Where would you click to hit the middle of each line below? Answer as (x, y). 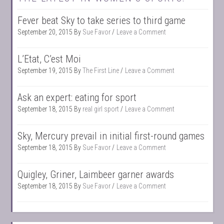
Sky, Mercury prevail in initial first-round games (111, 136)
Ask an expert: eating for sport (77, 97)
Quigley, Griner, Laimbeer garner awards (96, 174)
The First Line (101, 70)
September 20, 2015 (45, 32)
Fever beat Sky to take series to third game (102, 20)
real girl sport (101, 109)
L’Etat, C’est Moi (49, 59)
